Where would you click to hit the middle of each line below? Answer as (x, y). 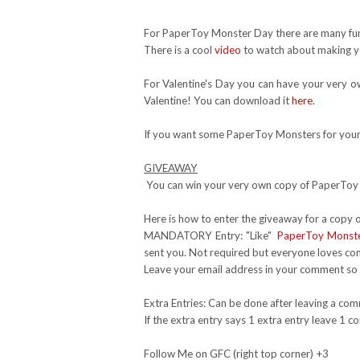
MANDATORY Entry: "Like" (211, 236)
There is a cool (179, 50)
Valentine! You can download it (218, 101)
